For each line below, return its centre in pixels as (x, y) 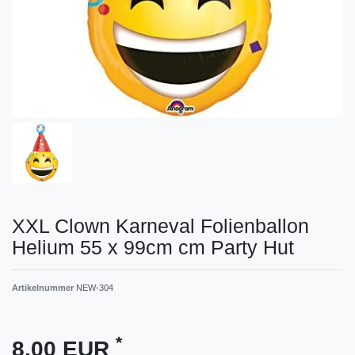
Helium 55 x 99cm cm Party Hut (153, 247)
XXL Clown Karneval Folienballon (160, 225)
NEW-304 (95, 287)
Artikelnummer (44, 287)
